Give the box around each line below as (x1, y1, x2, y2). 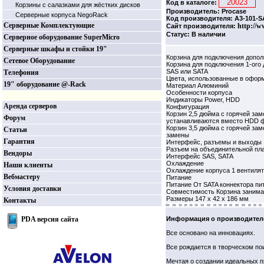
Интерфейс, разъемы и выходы (166, 138, 262, 146)
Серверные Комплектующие (4, 21, 94, 29)
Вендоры (4, 149, 32, 157)
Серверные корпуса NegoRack (15, 11, 108, 18)
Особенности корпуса (166, 89, 232, 96)
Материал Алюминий (166, 82, 229, 89)
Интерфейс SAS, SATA (166, 153, 233, 160)
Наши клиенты (4, 161, 52, 169)
